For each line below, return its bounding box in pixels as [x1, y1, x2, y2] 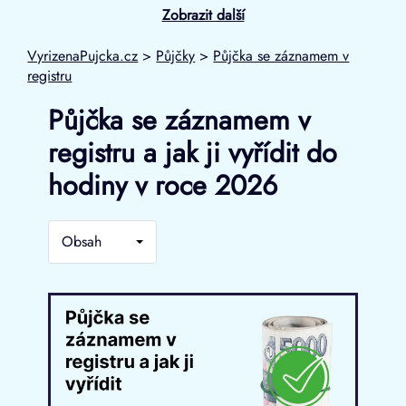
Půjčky [156, 44, 196, 66]
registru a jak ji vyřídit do [47, 133, 337, 173]
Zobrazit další [161, 5, 245, 26]
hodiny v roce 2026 [47, 166, 277, 206]
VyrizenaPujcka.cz [27, 44, 139, 66]
